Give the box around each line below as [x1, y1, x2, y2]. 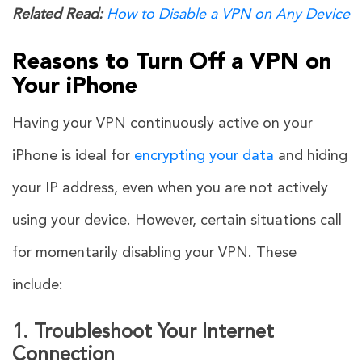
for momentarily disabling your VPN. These [12, 245, 297, 260]
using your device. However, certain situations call [12, 213, 342, 228]
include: [12, 277, 63, 293]
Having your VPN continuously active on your [12, 116, 313, 131]
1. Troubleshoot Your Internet [12, 322, 274, 343]
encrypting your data [134, 148, 274, 163]
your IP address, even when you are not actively [12, 180, 328, 196]
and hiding [274, 148, 347, 163]
